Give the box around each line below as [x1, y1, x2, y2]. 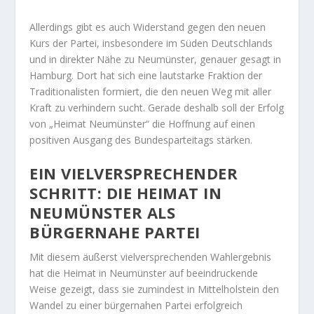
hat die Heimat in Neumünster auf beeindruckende [29, 266, 259, 280]
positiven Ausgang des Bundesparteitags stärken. [29, 133, 253, 147]
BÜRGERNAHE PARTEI [29, 221, 200, 243]
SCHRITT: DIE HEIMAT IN [29, 182, 222, 204]
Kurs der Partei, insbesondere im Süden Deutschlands [29, 36, 273, 50]
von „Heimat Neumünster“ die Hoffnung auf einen [29, 117, 256, 131]
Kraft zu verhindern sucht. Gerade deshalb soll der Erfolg [29, 101, 285, 115]
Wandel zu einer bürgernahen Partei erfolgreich [29, 299, 243, 313]
